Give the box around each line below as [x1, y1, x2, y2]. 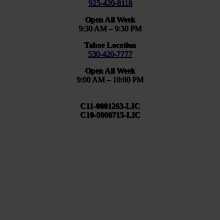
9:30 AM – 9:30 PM [79, 24, 142, 33]
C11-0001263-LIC [80, 102, 140, 110]
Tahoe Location [84, 41, 137, 50]
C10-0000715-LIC [80, 110, 140, 119]
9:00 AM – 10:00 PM [77, 75, 144, 84]
